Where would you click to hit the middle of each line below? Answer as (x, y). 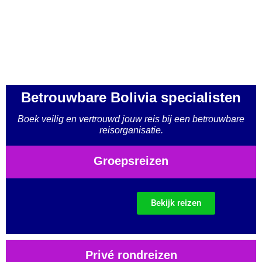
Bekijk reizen (176, 203)
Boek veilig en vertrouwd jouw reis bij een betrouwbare (131, 119)
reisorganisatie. (131, 130)
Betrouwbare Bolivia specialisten (131, 97)
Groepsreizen (131, 161)
